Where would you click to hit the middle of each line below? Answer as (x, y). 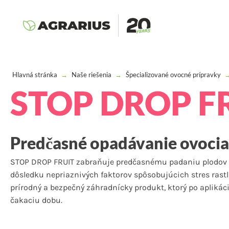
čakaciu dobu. (36, 200)
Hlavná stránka (35, 75)
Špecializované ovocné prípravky (173, 75)
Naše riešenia (91, 75)
